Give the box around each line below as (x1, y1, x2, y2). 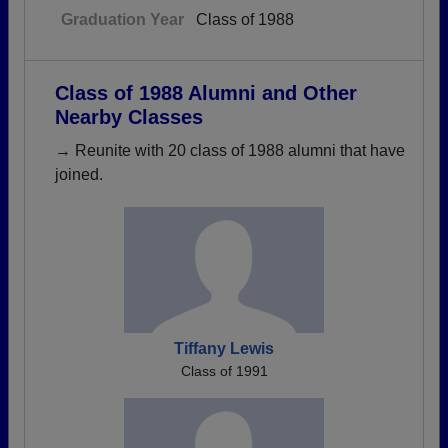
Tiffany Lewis (174, 340, 274, 357)
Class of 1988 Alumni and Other (55, 82, 357, 104)
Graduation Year (61, 11, 184, 28)
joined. (55, 166, 103, 183)
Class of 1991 (180, 363, 268, 379)
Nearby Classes (55, 106, 203, 128)
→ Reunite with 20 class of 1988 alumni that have (55, 142, 405, 159)
